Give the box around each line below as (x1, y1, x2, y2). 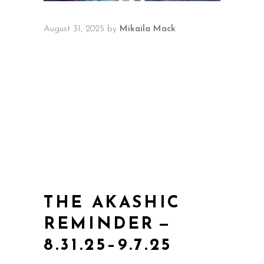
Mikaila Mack (120, 25, 176, 34)
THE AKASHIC (44, 195, 181, 212)
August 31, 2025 (44, 25, 104, 34)
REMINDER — (44, 216, 176, 233)
